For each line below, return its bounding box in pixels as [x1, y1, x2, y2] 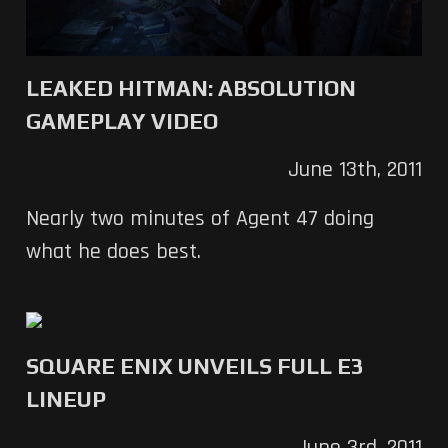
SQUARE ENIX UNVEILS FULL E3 [25, 353, 364, 380]
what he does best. [25, 238, 201, 267]
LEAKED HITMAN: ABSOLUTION [25, 75, 356, 102]
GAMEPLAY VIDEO [25, 108, 218, 135]
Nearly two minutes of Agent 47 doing [25, 205, 374, 234]
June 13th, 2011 [288, 156, 423, 185]
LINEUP [25, 386, 106, 413]
